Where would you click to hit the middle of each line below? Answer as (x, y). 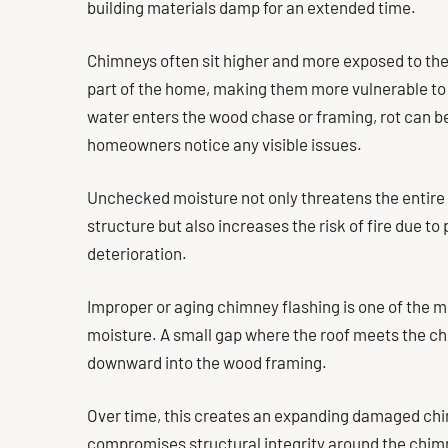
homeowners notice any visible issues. (224, 144)
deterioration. (137, 253)
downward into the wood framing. (207, 362)
